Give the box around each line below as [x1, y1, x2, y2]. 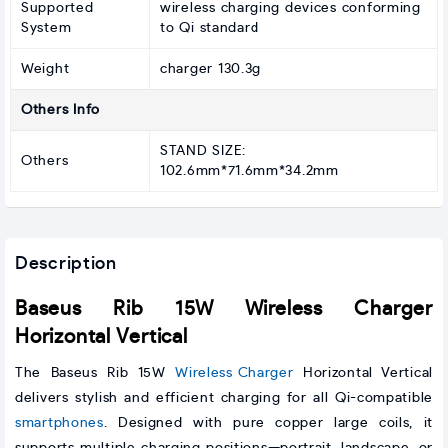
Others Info [21, 102, 100, 117]
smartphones [15, 415, 104, 430]
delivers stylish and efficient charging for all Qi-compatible [15, 390, 433, 405]
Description [15, 254, 117, 273]
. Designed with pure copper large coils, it [103, 415, 433, 430]
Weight [21, 61, 70, 76]
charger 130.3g [160, 61, 261, 76]
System [21, 20, 72, 35]
